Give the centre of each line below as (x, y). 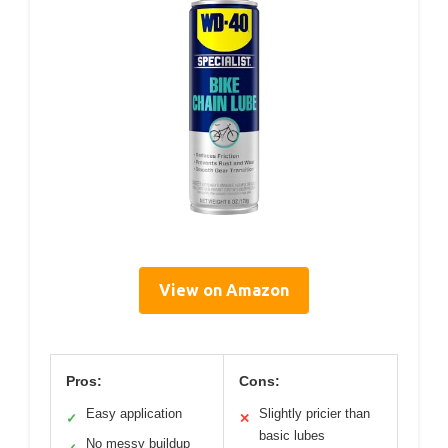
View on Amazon (224, 290)
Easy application (134, 414)
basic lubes (292, 436)
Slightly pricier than (314, 414)
